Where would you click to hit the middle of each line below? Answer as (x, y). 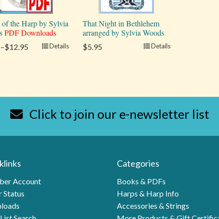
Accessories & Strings (153, 205)
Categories (138, 163)
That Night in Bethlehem (121, 23)
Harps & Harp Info (148, 193)
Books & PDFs (141, 181)
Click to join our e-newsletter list (118, 114)
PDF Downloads (30, 33)
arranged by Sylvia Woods (123, 33)
